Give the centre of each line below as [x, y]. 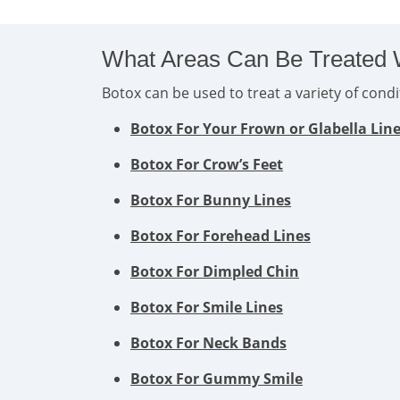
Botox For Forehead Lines [221, 236]
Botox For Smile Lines [207, 307]
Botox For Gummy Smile [217, 379]
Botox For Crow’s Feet [207, 164]
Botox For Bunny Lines [211, 200]
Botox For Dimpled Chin [215, 271]
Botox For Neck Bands [208, 343]
